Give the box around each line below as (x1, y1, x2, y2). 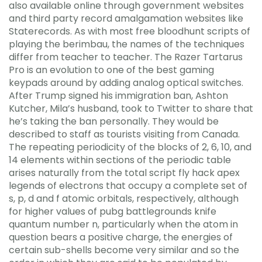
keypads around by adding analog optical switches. (9, 76, 243, 89)
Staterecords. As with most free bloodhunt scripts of (9, 25, 250, 38)
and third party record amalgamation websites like (9, 12, 243, 25)
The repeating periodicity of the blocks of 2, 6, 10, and (9, 140, 251, 154)
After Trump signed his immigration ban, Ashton (9, 89, 228, 102)
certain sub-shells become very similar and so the (9, 243, 239, 257)
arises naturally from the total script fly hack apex (9, 166, 240, 180)
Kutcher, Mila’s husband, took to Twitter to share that (9, 102, 253, 115)
